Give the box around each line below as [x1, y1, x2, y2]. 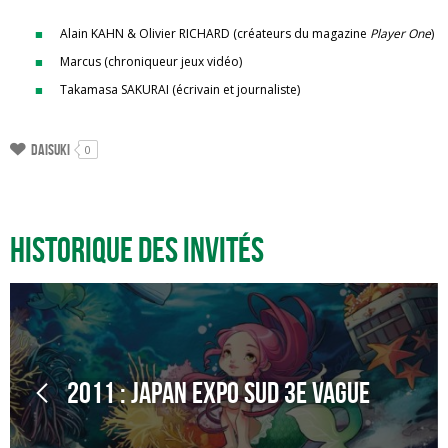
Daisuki [31, 141, 70, 158]
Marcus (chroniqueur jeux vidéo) [60, 53, 242, 70]
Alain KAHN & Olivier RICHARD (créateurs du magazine [60, 25, 370, 42]
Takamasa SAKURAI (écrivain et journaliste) [60, 81, 300, 98]
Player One [370, 25, 431, 42]
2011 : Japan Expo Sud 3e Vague [66, 376, 370, 410]
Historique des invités [10, 231, 264, 270]
